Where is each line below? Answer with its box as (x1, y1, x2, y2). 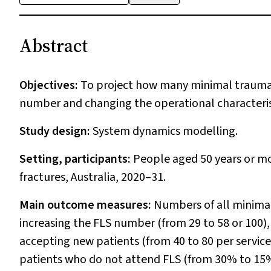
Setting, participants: (19, 151, 133, 168)
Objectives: (19, 77, 80, 94)
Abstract (19, 33, 88, 58)
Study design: (19, 123, 93, 140)
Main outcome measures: (19, 197, 154, 214)
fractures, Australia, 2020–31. (19, 169, 166, 186)
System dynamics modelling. (93, 123, 238, 140)
